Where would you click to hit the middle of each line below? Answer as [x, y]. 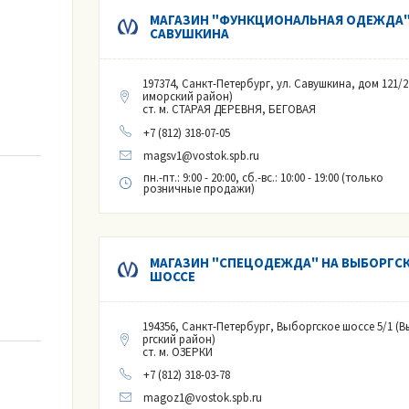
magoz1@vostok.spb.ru [202, 397]
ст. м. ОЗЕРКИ [177, 351]
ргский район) [178, 339]
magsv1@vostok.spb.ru [201, 155]
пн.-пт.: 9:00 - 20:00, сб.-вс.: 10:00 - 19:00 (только [263, 177]
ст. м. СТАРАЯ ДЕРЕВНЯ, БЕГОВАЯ [229, 110]
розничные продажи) [199, 188]
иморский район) [187, 97]
